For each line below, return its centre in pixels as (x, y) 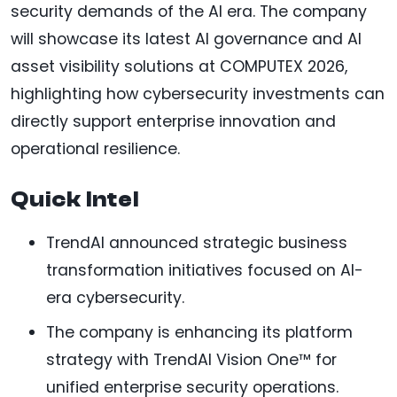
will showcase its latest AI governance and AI (186, 39)
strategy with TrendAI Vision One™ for (191, 360)
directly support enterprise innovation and (173, 122)
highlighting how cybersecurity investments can (198, 94)
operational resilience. (95, 149)
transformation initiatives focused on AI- (205, 271)
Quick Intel (75, 200)
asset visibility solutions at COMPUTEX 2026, (179, 67)
